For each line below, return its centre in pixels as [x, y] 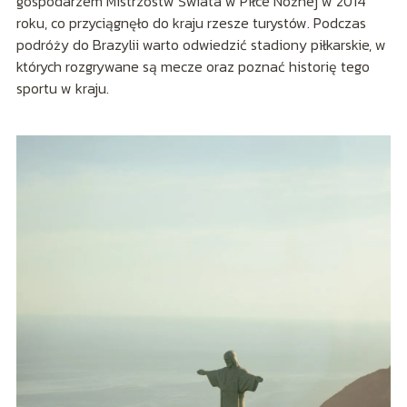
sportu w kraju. [62, 88]
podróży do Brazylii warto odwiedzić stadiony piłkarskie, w [201, 44]
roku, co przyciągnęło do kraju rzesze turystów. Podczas [191, 22]
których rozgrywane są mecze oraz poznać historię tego [193, 66]
